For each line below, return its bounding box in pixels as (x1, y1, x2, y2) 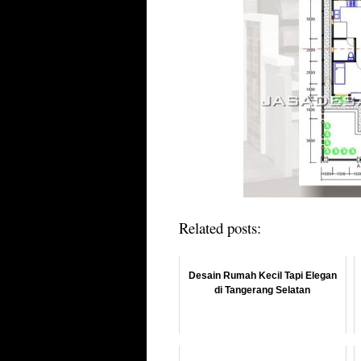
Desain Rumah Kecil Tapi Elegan (188, 270, 337, 281)
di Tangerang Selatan (214, 284, 311, 296)
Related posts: (179, 218, 261, 238)
